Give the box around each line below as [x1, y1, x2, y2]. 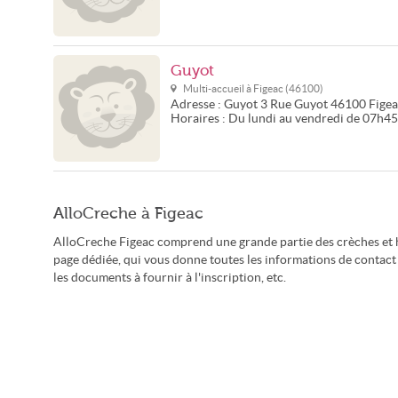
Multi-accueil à [183, 83, 253, 94]
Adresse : [171, 98, 224, 111]
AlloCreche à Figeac [53, 204, 203, 222]
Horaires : [171, 112, 228, 125]
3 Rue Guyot [260, 98, 328, 111]
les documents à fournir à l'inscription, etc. [53, 271, 286, 284]
